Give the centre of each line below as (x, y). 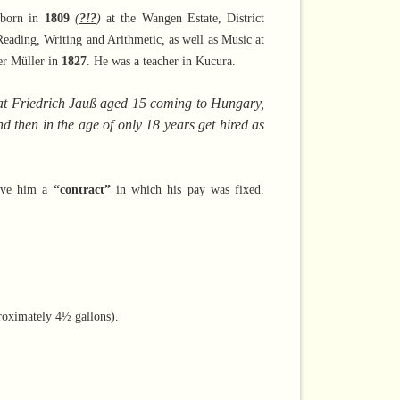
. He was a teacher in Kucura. (161, 62)
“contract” (82, 190)
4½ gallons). (87, 317)
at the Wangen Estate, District (183, 19)
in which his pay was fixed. (187, 190)
